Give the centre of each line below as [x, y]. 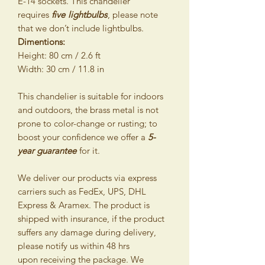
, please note [133, 14]
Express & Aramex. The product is [84, 205]
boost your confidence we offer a [83, 137]
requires [33, 14]
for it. [88, 151]
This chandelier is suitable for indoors [91, 96]
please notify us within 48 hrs [74, 246]
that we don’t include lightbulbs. [81, 28]
